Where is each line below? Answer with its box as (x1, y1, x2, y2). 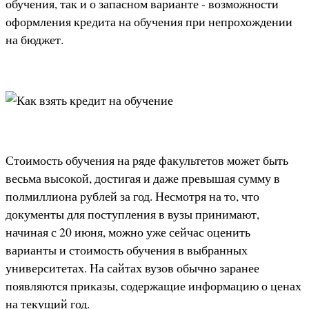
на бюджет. (6, 31, 63, 48)
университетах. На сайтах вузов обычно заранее (6, 259, 259, 276)
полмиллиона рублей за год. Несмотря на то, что (6, 187, 259, 204)
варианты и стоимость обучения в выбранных (6, 241, 248, 258)
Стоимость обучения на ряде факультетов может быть (6, 151, 288, 168)
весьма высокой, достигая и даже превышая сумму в (6, 169, 280, 186)
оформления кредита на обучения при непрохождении (6, 13, 292, 30)
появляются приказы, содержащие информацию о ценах (6, 277, 301, 294)
